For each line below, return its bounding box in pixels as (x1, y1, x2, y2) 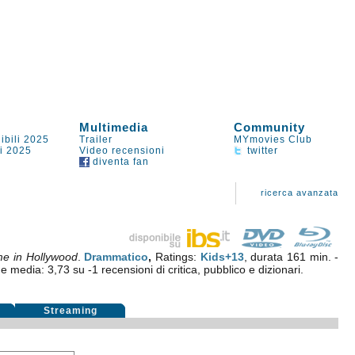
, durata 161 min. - (243, 250, 339, 263)
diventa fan (90, 156, 150, 167)
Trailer (79, 134, 113, 145)
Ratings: (155, 250, 200, 263)
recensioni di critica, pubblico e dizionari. (97, 263, 303, 276)
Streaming (43, 305, 97, 316)
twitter (244, 145, 279, 156)
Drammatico (84, 250, 149, 263)
